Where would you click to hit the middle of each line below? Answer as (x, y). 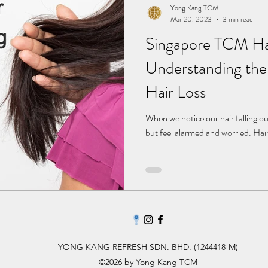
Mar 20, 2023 (191, 19)
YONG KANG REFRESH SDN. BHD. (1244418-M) (148, 247)
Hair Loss (176, 92)
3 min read (238, 19)
